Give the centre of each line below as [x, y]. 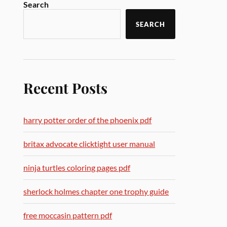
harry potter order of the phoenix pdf [88, 120]
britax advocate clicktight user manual [89, 144]
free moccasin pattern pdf [68, 215]
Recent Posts [66, 88]
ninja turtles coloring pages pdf [77, 167]
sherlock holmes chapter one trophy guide [96, 191]
